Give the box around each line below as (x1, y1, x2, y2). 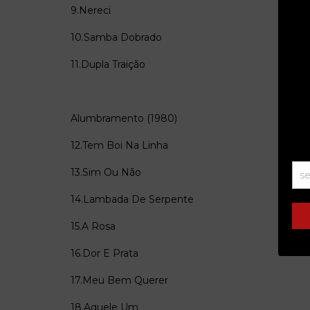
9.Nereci (71, 3, 111, 17)
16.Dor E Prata (71, 246, 138, 259)
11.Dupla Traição (71, 57, 145, 71)
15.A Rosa (71, 219, 116, 232)
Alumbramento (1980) (71, 111, 177, 125)
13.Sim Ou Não (71, 165, 141, 179)
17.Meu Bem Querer (71, 273, 168, 286)
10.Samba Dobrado (71, 30, 162, 44)
